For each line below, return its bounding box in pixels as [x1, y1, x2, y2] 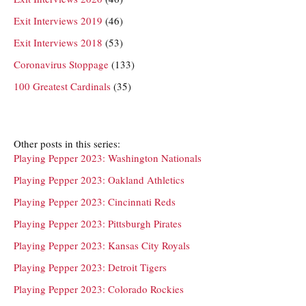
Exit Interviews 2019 [14, 14, 102, 27]
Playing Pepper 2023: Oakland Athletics [14, 173, 184, 186]
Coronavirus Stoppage [14, 57, 109, 71]
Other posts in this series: [14, 137, 120, 150]
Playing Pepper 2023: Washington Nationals [14, 151, 201, 165]
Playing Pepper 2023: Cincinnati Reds [14, 195, 176, 208]
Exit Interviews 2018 [14, 36, 102, 49]
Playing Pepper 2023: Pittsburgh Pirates [14, 217, 182, 230]
